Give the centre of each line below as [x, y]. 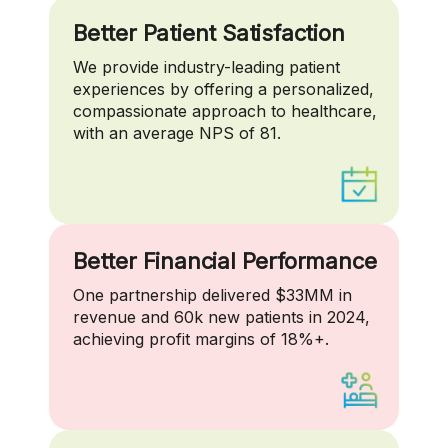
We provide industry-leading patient [206, 67]
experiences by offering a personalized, [223, 89]
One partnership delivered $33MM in [212, 295]
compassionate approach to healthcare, [225, 111]
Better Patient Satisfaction [209, 33]
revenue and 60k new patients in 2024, [221, 317]
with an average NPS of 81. [177, 133]
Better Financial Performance [225, 261]
